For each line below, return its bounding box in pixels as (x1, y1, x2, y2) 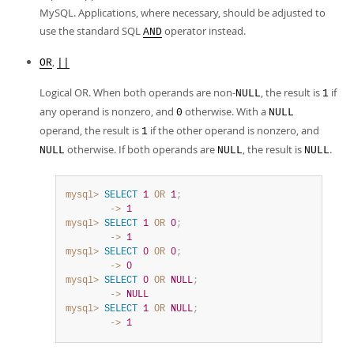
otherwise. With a (183, 104, 269, 119)
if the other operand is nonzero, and (148, 123, 319, 137)
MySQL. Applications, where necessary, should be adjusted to (40, 6, 326, 20)
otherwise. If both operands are (65, 142, 217, 156)
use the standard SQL (40, 24, 143, 38)
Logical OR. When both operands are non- (40, 85, 235, 100)
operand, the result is (40, 123, 141, 137)
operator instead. (162, 24, 246, 38)
